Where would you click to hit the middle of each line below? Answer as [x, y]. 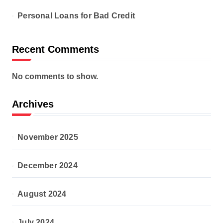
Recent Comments [56, 49]
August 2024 [42, 194]
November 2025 [48, 137]
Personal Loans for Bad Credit [76, 16]
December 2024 [48, 166]
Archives [33, 104]
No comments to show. [55, 76]
